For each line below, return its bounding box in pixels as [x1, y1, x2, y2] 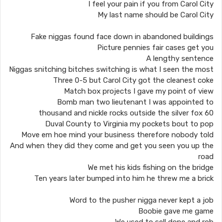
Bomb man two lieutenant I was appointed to [57, 98, 214, 107]
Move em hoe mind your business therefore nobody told [21, 130, 214, 139]
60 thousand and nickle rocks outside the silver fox [205, 109, 214, 117]
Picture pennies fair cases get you [97, 43, 214, 52]
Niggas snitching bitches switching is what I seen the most [9, 65, 214, 74]
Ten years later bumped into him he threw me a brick [34, 174, 214, 183]
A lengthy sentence [146, 54, 214, 63]
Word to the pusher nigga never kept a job [69, 196, 214, 205]
